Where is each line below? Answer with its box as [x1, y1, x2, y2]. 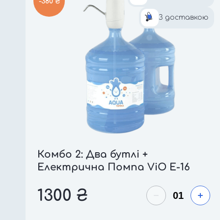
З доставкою [159, 14, 208, 21]
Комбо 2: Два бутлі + [37, 149, 148, 160]
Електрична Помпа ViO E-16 [37, 162, 190, 173]
